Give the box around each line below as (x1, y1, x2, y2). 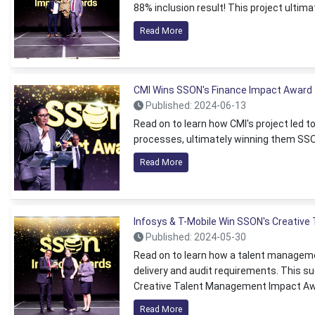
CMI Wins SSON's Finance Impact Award (134, 84, 312, 96)
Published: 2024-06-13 (143, 100, 246, 111)
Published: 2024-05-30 (143, 231, 246, 243)
